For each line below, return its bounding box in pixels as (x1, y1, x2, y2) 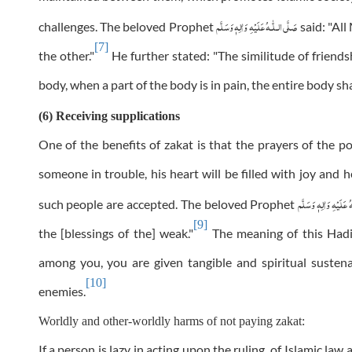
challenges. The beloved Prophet (38, 19, 216, 35)
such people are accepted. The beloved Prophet (38, 196, 299, 212)
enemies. (38, 284, 86, 299)
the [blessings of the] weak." (38, 225, 194, 241)
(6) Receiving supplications (38, 109, 180, 123)
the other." (38, 48, 94, 64)
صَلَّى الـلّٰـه (265, 14, 298, 37)
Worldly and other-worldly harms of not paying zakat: (38, 314, 305, 328)
